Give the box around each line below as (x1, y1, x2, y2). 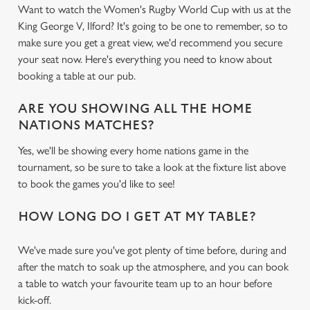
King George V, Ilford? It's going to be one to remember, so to (18, 19, 288, 33)
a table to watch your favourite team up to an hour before (18, 277, 272, 290)
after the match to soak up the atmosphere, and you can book (18, 260, 289, 273)
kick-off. (18, 293, 51, 307)
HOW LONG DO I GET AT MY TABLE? (18, 210, 256, 224)
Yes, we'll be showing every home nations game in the (18, 144, 248, 157)
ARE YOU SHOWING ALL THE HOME (18, 102, 253, 116)
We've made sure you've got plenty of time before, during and (18, 244, 286, 257)
